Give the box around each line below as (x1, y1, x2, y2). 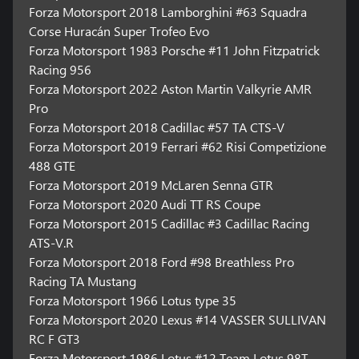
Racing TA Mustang (28, 272, 136, 289)
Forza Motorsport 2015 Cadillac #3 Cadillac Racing (28, 214, 309, 232)
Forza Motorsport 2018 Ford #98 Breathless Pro (28, 252, 294, 270)
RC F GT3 (28, 329, 80, 347)
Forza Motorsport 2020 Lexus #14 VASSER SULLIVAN (28, 310, 326, 328)
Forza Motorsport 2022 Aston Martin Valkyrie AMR (28, 79, 312, 97)
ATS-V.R (28, 233, 74, 251)
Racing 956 (28, 60, 91, 78)
